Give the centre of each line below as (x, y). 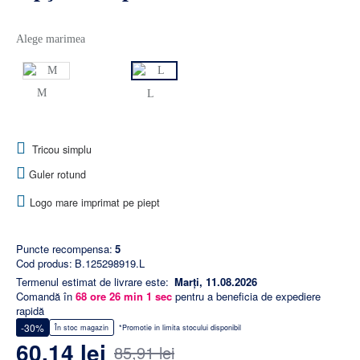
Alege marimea (51, 39)
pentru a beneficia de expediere (246, 297)
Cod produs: (44, 264)
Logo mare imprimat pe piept (95, 203)
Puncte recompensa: (64, 249)
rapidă (30, 311)
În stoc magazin (82, 328)
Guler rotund (56, 175)
